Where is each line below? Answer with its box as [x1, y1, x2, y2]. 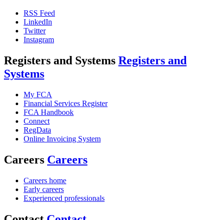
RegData [24, 125, 51, 134]
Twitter [24, 27, 46, 35]
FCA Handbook [24, 108, 74, 116]
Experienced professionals [24, 193, 105, 202]
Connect [24, 116, 50, 125]
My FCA [24, 90, 52, 99]
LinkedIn [24, 18, 52, 27]
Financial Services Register [24, 99, 108, 108]
